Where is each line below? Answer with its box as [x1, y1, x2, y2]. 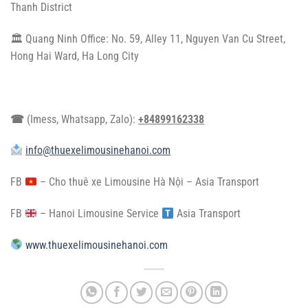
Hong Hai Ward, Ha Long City [10, 49, 139, 63]
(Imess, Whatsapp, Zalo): [27, 112, 138, 126]
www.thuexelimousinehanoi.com [23, 238, 168, 252]
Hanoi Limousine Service [49, 206, 159, 220]
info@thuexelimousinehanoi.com [25, 144, 171, 157]
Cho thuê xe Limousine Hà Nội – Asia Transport [49, 175, 260, 189]
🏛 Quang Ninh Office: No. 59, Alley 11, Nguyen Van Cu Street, [10, 32, 285, 45]
